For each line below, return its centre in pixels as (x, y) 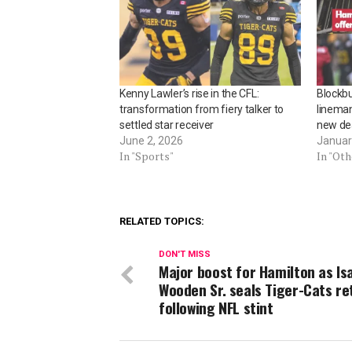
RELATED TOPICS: (162, 221)
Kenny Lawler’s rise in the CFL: (189, 93)
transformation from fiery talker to (202, 109)
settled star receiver (167, 125)
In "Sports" (147, 156)
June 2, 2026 (151, 140)
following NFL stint (216, 307)
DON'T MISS (185, 254)
